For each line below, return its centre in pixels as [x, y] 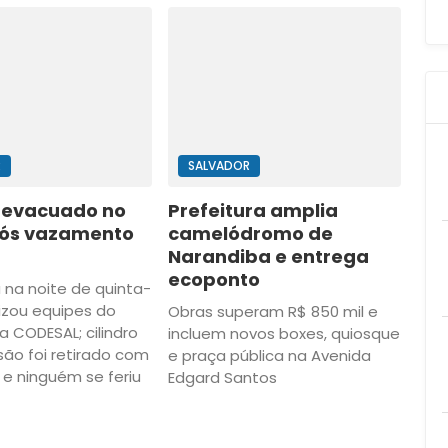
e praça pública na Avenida [269, 356]
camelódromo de [250, 234]
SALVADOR [218, 166]
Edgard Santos [222, 378]
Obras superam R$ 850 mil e [272, 312]
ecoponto [213, 280]
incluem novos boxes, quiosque [283, 334]
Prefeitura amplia [252, 211]
